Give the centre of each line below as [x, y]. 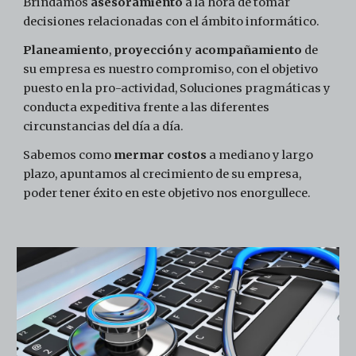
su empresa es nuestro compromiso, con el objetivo [171, 70]
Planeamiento [66, 50]
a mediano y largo [260, 155]
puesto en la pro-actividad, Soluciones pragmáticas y [177, 89]
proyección [150, 50]
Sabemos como [69, 155]
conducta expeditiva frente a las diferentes [147, 108]
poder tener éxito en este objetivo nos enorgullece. [167, 193]
